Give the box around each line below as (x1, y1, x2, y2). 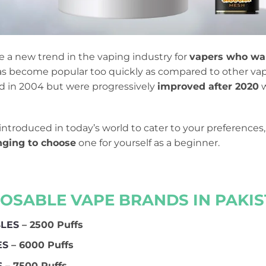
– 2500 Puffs (18, 218, 83, 230)
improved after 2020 (157, 80, 259, 92)
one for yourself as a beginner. (76, 137, 220, 149)
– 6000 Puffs (8, 239, 74, 251)
